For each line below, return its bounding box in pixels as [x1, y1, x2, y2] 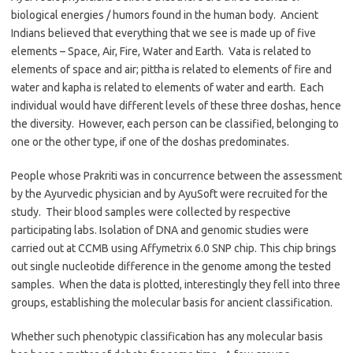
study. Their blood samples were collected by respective [11, 206, 291, 218]
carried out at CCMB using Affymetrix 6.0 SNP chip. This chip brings [11, 242, 336, 255]
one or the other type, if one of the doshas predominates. [11, 136, 289, 148]
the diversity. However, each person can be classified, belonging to [11, 117, 339, 130]
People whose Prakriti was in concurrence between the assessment [11, 169, 342, 182]
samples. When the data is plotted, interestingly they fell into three [11, 278, 340, 291]
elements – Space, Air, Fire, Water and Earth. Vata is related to [11, 45, 311, 58]
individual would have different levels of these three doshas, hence [11, 99, 341, 112]
